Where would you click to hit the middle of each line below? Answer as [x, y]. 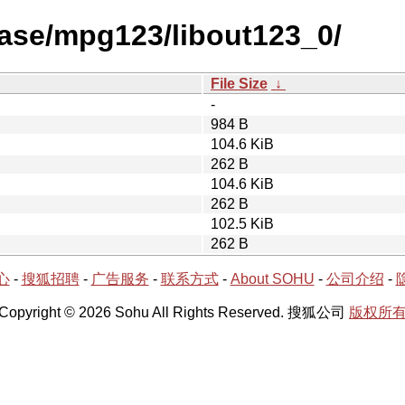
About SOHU [272, 278]
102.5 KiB [242, 223]
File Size [239, 83]
